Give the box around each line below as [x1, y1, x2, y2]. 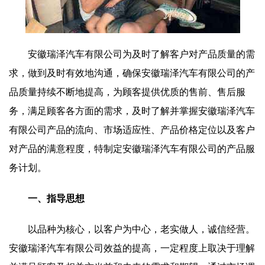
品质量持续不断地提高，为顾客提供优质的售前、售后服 [9, 87, 245, 97]
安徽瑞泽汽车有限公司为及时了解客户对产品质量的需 [28, 49, 255, 59]
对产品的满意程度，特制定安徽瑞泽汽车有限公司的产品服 [9, 144, 255, 154]
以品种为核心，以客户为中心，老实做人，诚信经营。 [28, 224, 255, 234]
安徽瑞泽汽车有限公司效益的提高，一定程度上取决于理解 [9, 243, 255, 253]
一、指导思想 [28, 193, 85, 203]
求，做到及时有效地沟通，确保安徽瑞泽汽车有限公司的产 [9, 68, 255, 78]
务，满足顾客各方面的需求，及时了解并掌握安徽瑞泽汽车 [9, 106, 255, 116]
